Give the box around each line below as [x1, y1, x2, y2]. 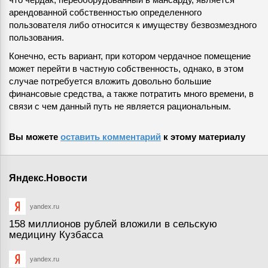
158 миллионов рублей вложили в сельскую [9, 218, 217, 230]
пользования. [9, 32, 64, 43]
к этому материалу [161, 132, 245, 142]
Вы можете [9, 132, 60, 142]
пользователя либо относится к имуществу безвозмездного [9, 20, 257, 31]
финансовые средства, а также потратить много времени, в [9, 89, 254, 99]
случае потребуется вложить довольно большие [9, 76, 211, 87]
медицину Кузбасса [9, 229, 103, 241]
